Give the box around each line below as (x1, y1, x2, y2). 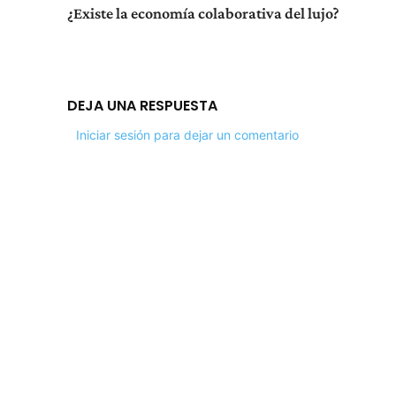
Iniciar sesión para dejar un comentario (76, 127, 299, 143)
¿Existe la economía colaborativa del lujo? (67, 4, 339, 23)
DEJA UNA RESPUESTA (67, 95, 217, 117)
